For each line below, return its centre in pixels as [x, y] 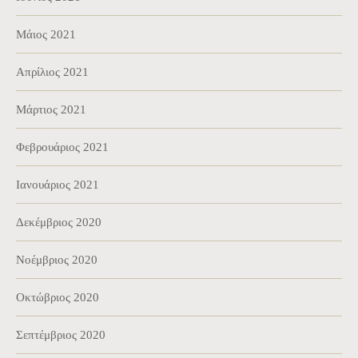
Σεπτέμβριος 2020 [61, 334]
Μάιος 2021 [46, 34]
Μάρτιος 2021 [51, 109]
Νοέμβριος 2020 [57, 259]
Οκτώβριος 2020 [58, 297]
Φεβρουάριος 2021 [62, 147]
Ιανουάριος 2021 [58, 184]
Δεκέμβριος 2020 [59, 222]
